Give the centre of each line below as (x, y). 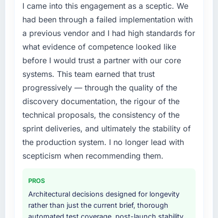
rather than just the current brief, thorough (98, 205)
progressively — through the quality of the (100, 88)
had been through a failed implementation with (107, 20)
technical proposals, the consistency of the (101, 115)
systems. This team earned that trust (88, 74)
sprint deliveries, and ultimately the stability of (106, 129)
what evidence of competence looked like (99, 47)
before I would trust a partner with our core (101, 61)
